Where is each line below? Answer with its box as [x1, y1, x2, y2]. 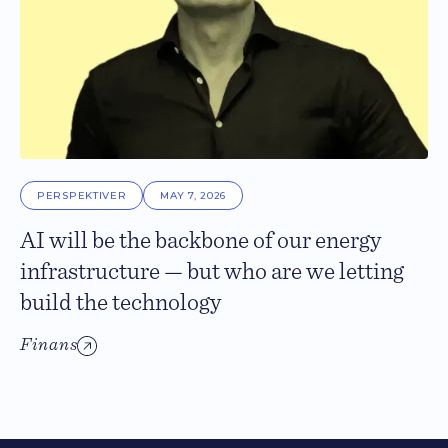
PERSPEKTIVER [37, 189, 127, 203]
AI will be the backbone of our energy [20, 229, 381, 254]
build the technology [20, 291, 221, 316]
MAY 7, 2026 [160, 189, 227, 203]
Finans [20, 335, 78, 354]
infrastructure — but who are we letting [20, 260, 404, 285]
